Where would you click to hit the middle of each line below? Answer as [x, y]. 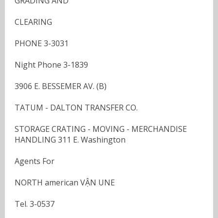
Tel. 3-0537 [35, 204]
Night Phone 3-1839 [51, 64]
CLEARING [33, 22]
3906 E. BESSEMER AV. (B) [61, 86]
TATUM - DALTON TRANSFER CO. [76, 107]
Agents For [35, 161]
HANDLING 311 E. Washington [70, 139]
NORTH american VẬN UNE [65, 182]
